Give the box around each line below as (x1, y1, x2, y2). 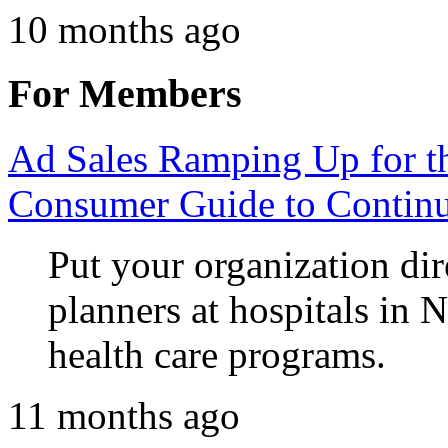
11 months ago (8, 394, 240, 438)
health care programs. (48, 333, 386, 377)
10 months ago (8, 7, 241, 51)
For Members (8, 71, 242, 117)
